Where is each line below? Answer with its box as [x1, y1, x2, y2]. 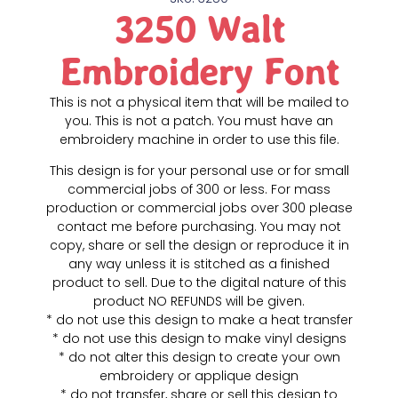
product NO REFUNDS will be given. [93, 292, 305, 311]
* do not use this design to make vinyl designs [52, 330, 346, 348]
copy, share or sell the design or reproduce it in [49, 236, 349, 255]
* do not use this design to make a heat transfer [45, 311, 353, 330]
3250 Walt [113, 7, 285, 51]
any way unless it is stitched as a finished [68, 255, 330, 274]
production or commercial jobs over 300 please [45, 199, 353, 218]
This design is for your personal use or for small [49, 162, 349, 180]
